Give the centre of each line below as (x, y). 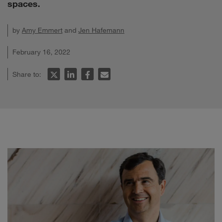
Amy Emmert (42, 30)
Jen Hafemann (101, 30)
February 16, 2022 (41, 52)
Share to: (28, 74)
